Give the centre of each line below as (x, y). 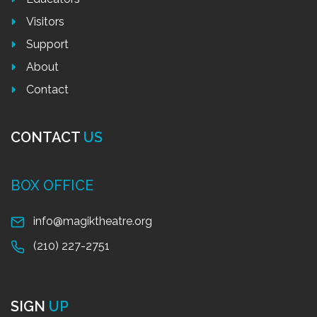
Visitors (45, 22)
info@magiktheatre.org (93, 221)
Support (47, 45)
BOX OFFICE (52, 186)
